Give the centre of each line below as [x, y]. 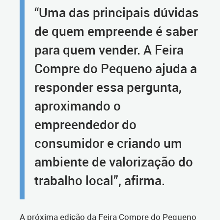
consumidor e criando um [108, 143]
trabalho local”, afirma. [100, 180]
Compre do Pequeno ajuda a [116, 69]
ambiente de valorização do [114, 162]
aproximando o [78, 106]
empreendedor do [85, 124]
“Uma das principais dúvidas [117, 13]
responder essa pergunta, [108, 87]
